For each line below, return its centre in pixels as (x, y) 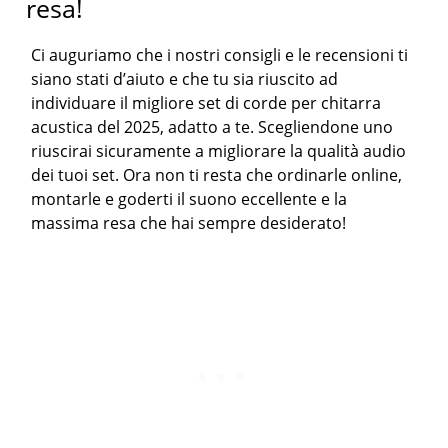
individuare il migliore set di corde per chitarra (206, 102)
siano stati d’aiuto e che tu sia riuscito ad (185, 78)
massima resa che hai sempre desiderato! (189, 222)
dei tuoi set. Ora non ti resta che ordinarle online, (217, 174)
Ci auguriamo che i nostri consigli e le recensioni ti (220, 54)
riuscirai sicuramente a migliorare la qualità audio (219, 150)
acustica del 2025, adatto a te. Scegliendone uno (212, 126)
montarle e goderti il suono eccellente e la (189, 198)
